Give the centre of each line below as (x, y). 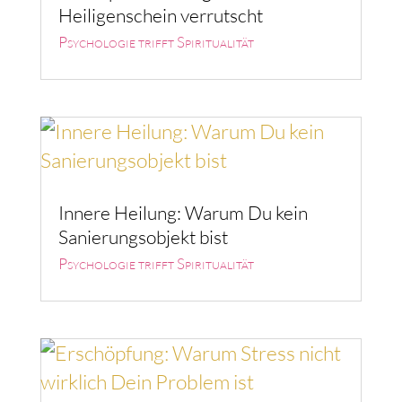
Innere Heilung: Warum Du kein (183, 212)
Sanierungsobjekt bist (143, 236)
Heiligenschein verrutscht (160, 15)
